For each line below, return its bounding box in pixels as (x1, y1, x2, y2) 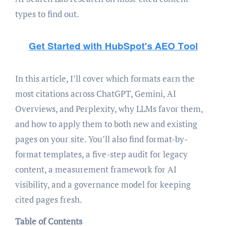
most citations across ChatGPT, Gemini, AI (15, 88, 176, 100)
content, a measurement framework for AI (15, 163, 177, 176)
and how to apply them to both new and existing (15, 118, 197, 130)
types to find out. (15, 8, 79, 20)
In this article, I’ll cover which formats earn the (15, 73, 195, 85)
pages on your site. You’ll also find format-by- (15, 133, 188, 145)
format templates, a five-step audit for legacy (15, 148, 188, 160)
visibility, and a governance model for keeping (15, 179, 191, 191)
